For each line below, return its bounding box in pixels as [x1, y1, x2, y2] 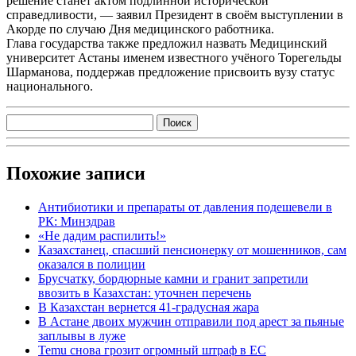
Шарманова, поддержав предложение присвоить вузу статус [6, 64, 335, 79]
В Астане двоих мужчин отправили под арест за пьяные [38, 314, 344, 328]
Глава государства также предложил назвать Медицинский [6, 36, 327, 50]
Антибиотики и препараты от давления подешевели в [38, 199, 332, 214]
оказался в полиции [38, 257, 145, 271]
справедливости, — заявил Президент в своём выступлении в [6, 7, 343, 21]
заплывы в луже [38, 328, 126, 342]
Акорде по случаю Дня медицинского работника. [6, 21, 274, 36]
